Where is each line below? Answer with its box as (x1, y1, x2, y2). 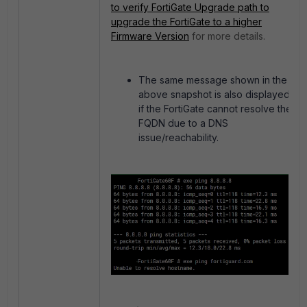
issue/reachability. (138, 131, 221, 143)
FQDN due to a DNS (138, 116, 228, 129)
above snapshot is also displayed (138, 88, 290, 100)
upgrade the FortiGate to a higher (111, 15, 262, 27)
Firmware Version (111, 29, 189, 42)
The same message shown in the (138, 73, 287, 86)
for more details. (189, 29, 265, 42)
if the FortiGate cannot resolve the (138, 102, 292, 114)
